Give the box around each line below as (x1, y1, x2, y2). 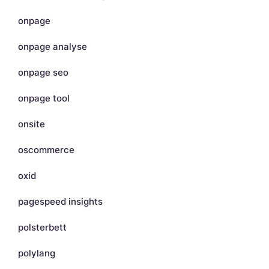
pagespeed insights (18, 195, 103, 207)
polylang (18, 247, 55, 259)
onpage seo (18, 66, 68, 78)
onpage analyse (18, 40, 87, 52)
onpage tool (18, 92, 70, 104)
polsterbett (18, 221, 67, 233)
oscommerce (18, 144, 74, 156)
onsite (18, 118, 45, 130)
